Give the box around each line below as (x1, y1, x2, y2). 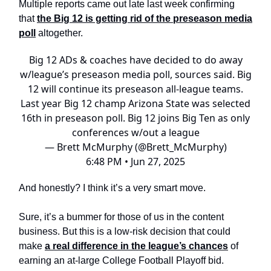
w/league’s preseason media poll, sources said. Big (19, 68, 252, 82)
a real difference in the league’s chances (45, 241, 228, 252)
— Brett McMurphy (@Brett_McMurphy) (44, 140, 227, 154)
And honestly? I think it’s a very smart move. (19, 183, 206, 194)
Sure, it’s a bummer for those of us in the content (19, 212, 224, 223)
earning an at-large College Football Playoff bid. (19, 255, 224, 266)
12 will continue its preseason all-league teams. (28, 82, 243, 96)
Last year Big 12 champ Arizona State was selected (21, 97, 250, 111)
